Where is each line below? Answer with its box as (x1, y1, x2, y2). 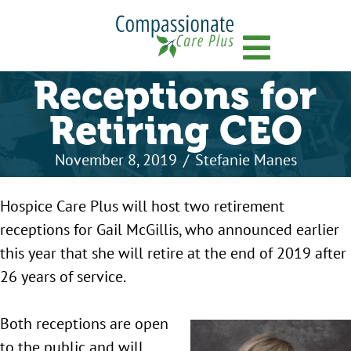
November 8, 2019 (54, 150, 177, 170)
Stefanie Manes (194, 150, 297, 170)
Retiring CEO (49, 108, 302, 154)
